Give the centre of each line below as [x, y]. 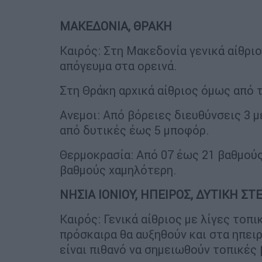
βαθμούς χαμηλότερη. [118, 170]
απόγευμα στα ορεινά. [118, 66]
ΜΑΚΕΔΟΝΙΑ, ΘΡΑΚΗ [116, 26]
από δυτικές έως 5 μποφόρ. [135, 130]
